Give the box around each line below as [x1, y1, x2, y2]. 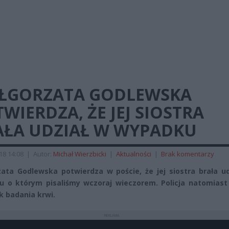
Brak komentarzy [161, 149, 214, 158]
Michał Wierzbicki [53, 149, 106, 158]
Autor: [33, 149, 53, 158]
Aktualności [116, 149, 151, 158]
